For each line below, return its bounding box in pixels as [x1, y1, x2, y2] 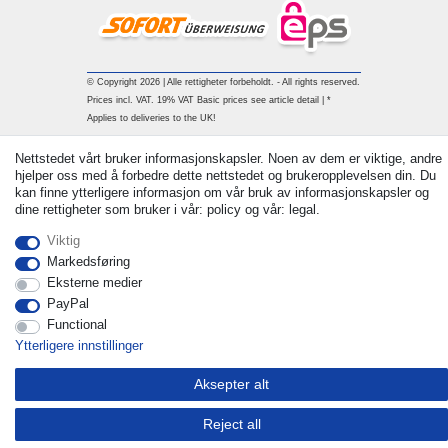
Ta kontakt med [174, 195, 264, 211]
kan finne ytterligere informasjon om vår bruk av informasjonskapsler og [15, 185, 429, 200]
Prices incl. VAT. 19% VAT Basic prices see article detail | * [86, 94, 331, 105]
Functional [46, 317, 107, 332]
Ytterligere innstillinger [15, 338, 143, 353]
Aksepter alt [194, 376, 269, 392]
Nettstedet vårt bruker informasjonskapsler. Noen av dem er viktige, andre [15, 151, 442, 166]
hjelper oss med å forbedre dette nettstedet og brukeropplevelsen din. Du [15, 168, 436, 183]
